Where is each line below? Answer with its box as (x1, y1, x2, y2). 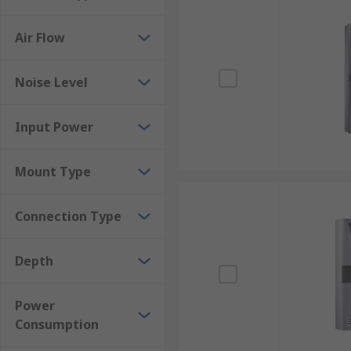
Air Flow (15, 29, 65, 46)
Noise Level (15, 74, 88, 91)
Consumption (15, 316, 99, 333)
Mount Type (15, 163, 91, 180)
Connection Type (15, 208, 121, 225)
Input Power (15, 118, 93, 136)
